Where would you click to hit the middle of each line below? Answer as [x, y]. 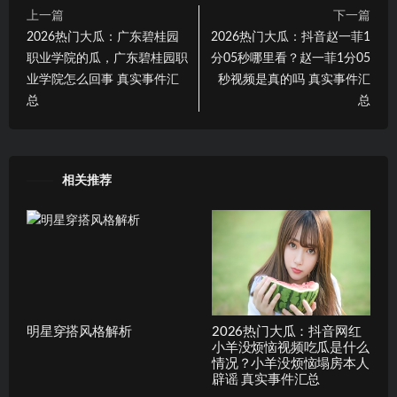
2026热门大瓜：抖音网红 [287, 332]
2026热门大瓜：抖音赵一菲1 [291, 38]
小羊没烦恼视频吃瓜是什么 [291, 348]
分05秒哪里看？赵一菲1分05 [291, 59]
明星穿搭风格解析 [79, 332]
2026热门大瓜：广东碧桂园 [103, 38]
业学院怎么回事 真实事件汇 [103, 80]
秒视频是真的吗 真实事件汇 [294, 80]
